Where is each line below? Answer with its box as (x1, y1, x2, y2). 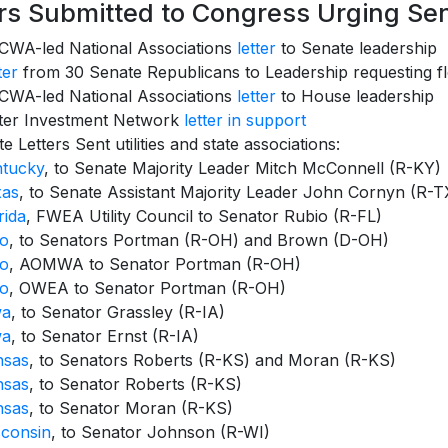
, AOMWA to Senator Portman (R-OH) (9, 254, 301, 275)
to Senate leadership (276, 38, 437, 59)
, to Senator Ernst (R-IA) (11, 326, 199, 347)
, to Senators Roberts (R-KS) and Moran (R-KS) (29, 350, 396, 371)
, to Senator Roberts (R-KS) (29, 374, 242, 395)
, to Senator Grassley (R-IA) (11, 302, 225, 323)
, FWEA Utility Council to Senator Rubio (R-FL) (26, 206, 382, 227)
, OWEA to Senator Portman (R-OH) (9, 278, 286, 299)
